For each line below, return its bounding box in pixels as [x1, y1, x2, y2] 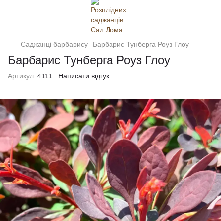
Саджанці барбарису [21, 40, 88, 48]
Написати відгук [58, 72, 109, 80]
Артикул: [8, 72, 36, 80]
